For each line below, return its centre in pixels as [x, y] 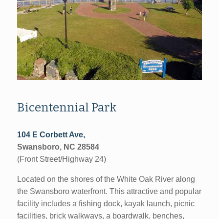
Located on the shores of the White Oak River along [106, 179]
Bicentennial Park [67, 107]
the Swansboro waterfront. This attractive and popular [109, 191]
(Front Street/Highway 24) [62, 159]
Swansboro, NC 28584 [58, 147]
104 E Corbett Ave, [51, 134]
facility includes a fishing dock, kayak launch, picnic [106, 203]
